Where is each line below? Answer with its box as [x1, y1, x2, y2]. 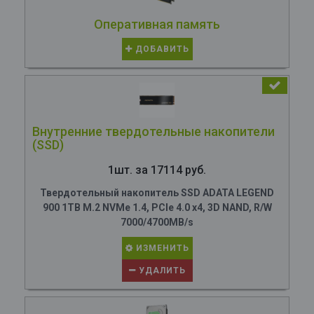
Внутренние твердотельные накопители [32, 124, 275, 139]
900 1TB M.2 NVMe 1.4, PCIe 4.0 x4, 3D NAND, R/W [42, 202, 272, 213]
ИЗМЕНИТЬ [132, 243, 189, 253]
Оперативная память [94, 17, 220, 32]
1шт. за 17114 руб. [108, 163, 206, 177]
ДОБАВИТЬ [132, 44, 189, 54]
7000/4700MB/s [121, 217, 193, 228]
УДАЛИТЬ [135, 266, 186, 275]
